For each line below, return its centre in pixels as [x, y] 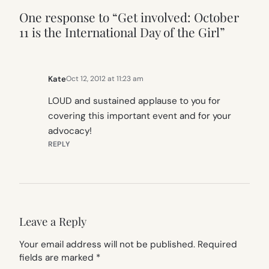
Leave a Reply [53, 221]
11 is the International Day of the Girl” [122, 32]
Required [217, 244]
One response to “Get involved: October [129, 17]
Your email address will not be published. [107, 244]
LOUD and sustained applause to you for [134, 101]
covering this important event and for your [140, 116]
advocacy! [70, 131]
